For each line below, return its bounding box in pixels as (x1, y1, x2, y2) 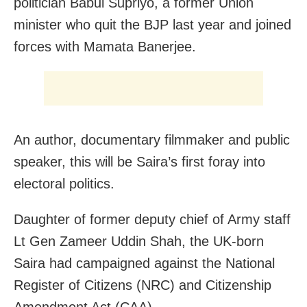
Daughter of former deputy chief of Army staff (14, 212, 291, 228)
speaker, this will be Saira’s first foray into (14, 154, 265, 170)
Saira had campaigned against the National (14, 256, 275, 271)
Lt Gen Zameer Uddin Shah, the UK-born (14, 234, 264, 249)
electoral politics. (14, 176, 114, 192)
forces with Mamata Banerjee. (14, 39, 196, 55)
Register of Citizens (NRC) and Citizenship (14, 278, 271, 293)
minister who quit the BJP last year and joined (14, 17, 291, 33)
